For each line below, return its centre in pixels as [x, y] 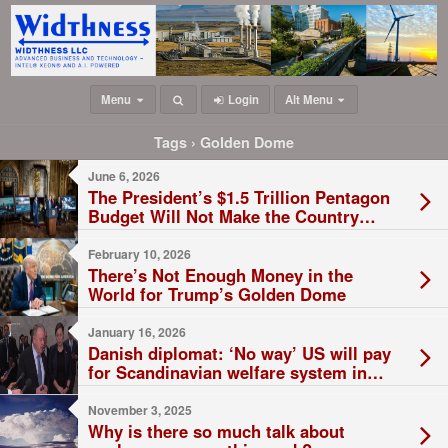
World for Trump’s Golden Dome [217, 294]
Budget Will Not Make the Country [223, 216]
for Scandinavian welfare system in [227, 372]
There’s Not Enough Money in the [220, 275]
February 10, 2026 [139, 254]
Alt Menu [311, 100]
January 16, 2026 [137, 332]
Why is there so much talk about [216, 431]
